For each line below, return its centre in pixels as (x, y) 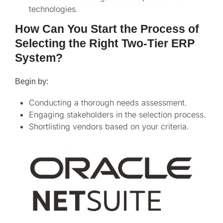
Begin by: (32, 81)
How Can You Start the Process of (107, 29)
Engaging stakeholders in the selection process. (117, 115)
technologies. (54, 9)
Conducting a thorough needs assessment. (108, 103)
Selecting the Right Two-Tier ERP (105, 43)
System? (39, 57)
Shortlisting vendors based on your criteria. (109, 127)
